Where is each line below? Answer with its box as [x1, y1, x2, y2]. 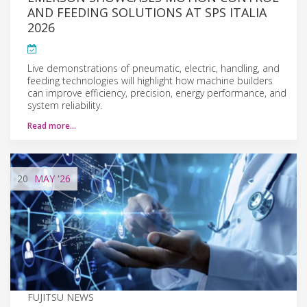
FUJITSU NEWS [27, 290, 94, 304]
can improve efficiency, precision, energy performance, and [27, 86, 286, 99]
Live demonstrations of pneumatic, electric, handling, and [27, 61, 280, 75]
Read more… [27, 119, 76, 132]
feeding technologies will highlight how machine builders [27, 73, 273, 87]
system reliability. [27, 98, 102, 112]
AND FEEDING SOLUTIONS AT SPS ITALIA [27, 3, 267, 21]
